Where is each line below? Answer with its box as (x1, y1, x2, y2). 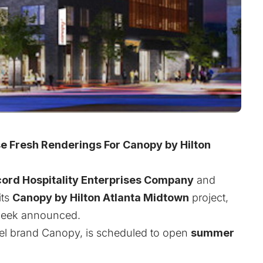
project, (189, 191, 228, 204)
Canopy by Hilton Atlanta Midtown (12, 191, 189, 204)
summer (191, 226, 234, 239)
